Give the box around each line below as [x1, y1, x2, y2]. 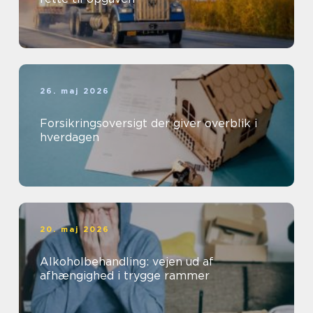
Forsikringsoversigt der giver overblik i [40, 117, 257, 131]
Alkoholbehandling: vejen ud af [40, 255, 214, 269]
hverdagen [40, 131, 99, 145]
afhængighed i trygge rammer [40, 269, 210, 283]
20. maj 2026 [40, 224, 110, 235]
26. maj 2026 [40, 86, 110, 96]
